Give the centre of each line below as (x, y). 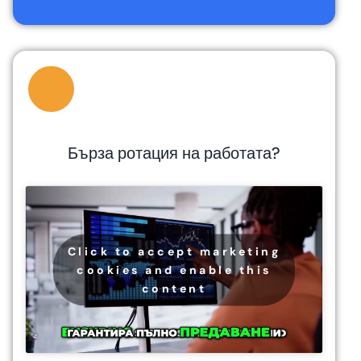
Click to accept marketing (174, 251)
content (174, 288)
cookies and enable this (174, 270)
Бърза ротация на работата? (174, 154)
